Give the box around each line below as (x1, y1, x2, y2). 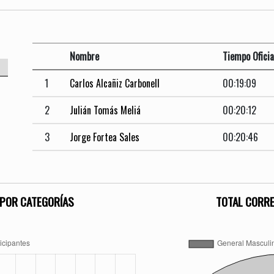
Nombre (70, 49, 100, 64)
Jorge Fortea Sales (70, 130, 140, 145)
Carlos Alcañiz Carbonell (70, 76, 160, 91)
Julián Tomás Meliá (70, 103, 141, 118)
